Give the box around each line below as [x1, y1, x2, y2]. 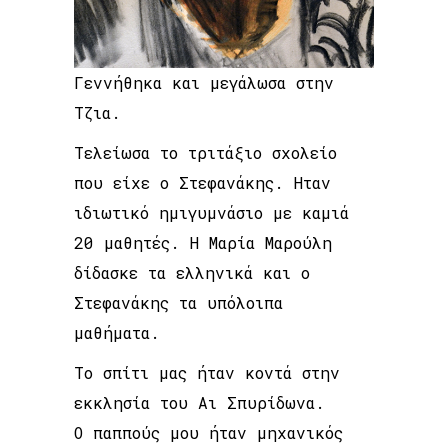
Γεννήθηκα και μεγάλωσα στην [74, 71, 334, 93]
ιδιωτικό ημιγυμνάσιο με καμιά [74, 201, 349, 223]
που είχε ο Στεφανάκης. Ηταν [74, 171, 331, 193]
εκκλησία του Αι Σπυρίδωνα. [74, 391, 325, 413]
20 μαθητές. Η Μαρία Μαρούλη [74, 231, 332, 253]
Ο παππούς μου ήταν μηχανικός [74, 421, 343, 443]
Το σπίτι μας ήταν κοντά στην [74, 361, 340, 383]
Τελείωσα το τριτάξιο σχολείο [74, 141, 337, 163]
